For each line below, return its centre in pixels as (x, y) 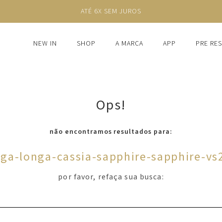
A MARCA (129, 44)
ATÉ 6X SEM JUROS (111, 11)
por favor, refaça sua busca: (111, 177)
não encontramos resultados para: (111, 132)
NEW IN (45, 44)
